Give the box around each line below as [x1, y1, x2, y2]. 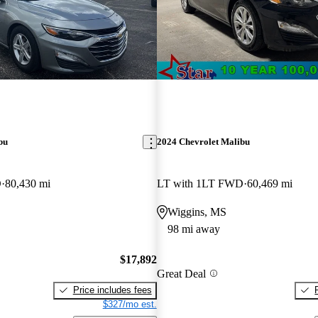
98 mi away [167, 223, 220, 236]
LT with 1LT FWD [156, 177, 243, 190]
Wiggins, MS [167, 206, 226, 219]
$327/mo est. [102, 298, 157, 309]
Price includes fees [72, 284, 152, 295]
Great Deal [156, 267, 206, 280]
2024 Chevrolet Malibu [156, 136, 250, 148]
